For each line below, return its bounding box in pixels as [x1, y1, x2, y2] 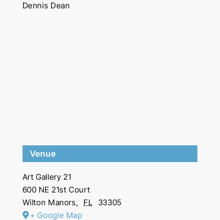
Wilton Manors [22, 197, 76, 207]
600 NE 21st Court [22, 184, 90, 194]
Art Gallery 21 [22, 171, 72, 182]
